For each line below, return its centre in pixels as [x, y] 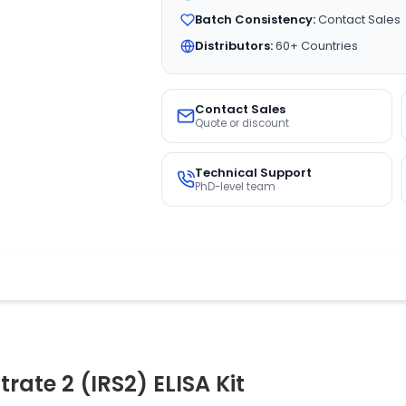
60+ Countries [315, 46]
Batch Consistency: [255, 19]
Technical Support [253, 173]
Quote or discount [242, 123]
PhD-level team [235, 187]
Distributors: [233, 46]
